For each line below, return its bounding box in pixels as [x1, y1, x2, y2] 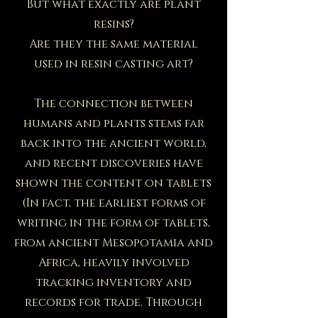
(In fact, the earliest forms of [21, 194, 206, 211]
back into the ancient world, [21, 135, 207, 151]
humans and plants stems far [23, 115, 204, 131]
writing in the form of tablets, [17, 214, 210, 231]
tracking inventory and [35, 274, 192, 290]
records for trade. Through [25, 294, 202, 310]
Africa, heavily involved [38, 254, 190, 270]
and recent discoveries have [24, 155, 203, 171]
